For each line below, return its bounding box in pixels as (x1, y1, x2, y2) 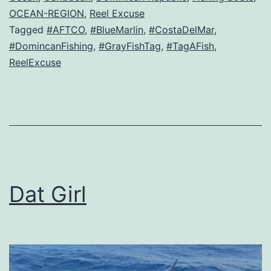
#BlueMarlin (90, 24, 143, 36)
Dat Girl (9, 181, 87, 208)
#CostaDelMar (149, 24, 214, 36)
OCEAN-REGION (9, 7, 84, 20)
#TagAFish (166, 40, 214, 53)
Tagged (9, 24, 47, 36)
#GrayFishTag (99, 40, 161, 53)
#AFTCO (47, 24, 85, 36)
